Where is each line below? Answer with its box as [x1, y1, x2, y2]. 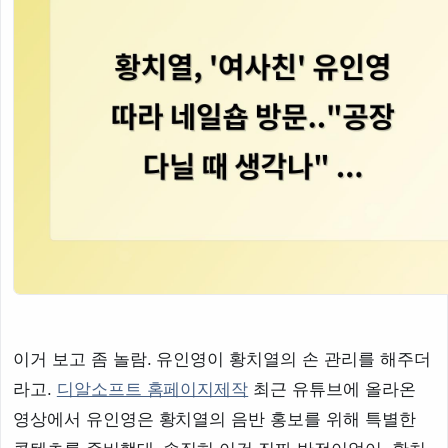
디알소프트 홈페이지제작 [56, 380, 249, 400]
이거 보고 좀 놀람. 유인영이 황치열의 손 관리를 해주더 [13, 350, 431, 370]
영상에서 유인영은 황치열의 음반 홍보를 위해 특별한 [13, 410, 416, 430]
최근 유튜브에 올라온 [248, 380, 416, 400]
